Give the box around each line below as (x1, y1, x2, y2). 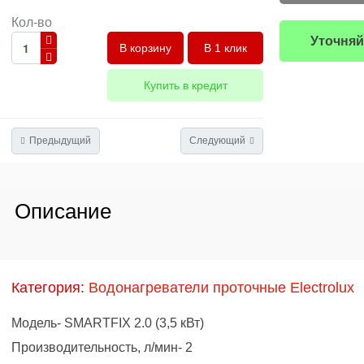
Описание (15, 199, 111, 223)
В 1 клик (204, 41, 247, 54)
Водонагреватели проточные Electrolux (89, 279, 354, 296)
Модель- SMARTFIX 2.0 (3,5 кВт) (11, 316, 204, 330)
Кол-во (11, 15, 52, 29)
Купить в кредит (143, 79, 227, 92)
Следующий (189, 135, 245, 146)
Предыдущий (29, 135, 91, 146)
